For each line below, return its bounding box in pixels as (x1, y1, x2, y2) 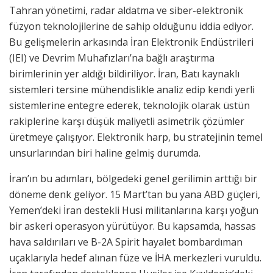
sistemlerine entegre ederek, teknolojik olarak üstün (9, 98, 250, 112)
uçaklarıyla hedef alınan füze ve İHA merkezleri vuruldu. (9, 250, 261, 264)
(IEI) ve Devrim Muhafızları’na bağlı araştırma (9, 51, 214, 65)
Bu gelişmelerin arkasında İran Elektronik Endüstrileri (9, 35, 253, 49)
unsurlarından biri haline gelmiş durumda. (9, 146, 200, 160)
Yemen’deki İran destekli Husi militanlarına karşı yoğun (9, 203, 258, 217)
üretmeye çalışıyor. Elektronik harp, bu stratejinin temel (9, 130, 263, 144)
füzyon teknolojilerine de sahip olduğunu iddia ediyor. (9, 19, 253, 33)
